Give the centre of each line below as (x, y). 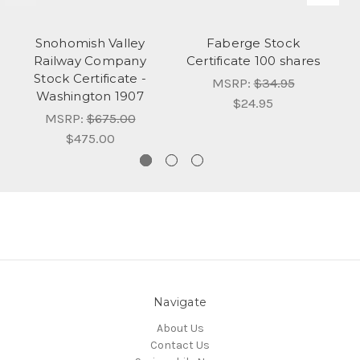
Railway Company (90, 61)
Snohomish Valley (90, 43)
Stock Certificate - (90, 78)
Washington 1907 (90, 96)
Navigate (180, 302)
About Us (180, 328)
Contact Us (180, 345)
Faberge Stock (253, 43)
